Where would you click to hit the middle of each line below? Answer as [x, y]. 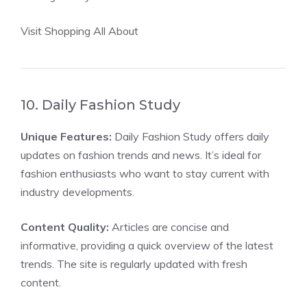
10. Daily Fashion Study [100, 105]
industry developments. [77, 192]
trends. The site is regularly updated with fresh [134, 264]
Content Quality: [65, 227]
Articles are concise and [169, 227]
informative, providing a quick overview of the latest [147, 245]
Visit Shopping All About [79, 31]
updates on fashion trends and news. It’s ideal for [141, 155]
